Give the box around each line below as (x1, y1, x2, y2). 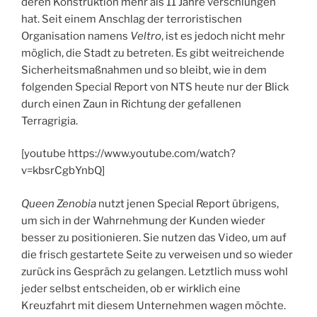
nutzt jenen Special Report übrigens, (96, 197, 279, 210)
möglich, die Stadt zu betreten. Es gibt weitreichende (21, 46, 284, 59)
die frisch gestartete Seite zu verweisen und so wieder (21, 248, 293, 261)
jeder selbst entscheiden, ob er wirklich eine (21, 282, 241, 295)
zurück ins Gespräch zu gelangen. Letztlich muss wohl (21, 265, 288, 278)
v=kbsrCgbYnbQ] (21, 164, 105, 178)
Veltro (130, 29, 161, 42)
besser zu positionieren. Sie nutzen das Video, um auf (21, 231, 287, 244)
